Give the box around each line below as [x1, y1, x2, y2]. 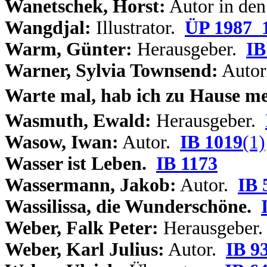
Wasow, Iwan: [5, 132, 119, 153]
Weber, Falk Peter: [5, 218, 159, 238]
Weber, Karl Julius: [5, 239, 164, 260]
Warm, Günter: [5, 39, 132, 60]
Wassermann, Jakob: [5, 175, 176, 195]
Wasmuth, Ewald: [5, 110, 151, 131]
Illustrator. [91, 17, 185, 38]
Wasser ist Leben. [5, 153, 147, 174]
